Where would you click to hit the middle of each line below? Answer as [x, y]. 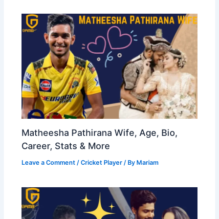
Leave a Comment [49, 162]
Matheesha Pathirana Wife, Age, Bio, [100, 133]
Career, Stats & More [66, 146]
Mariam [148, 162]
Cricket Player [102, 162]
